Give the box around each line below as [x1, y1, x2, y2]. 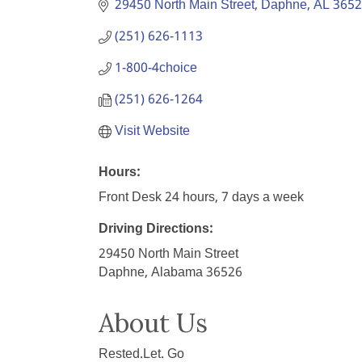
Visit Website [115, 120, 190, 142]
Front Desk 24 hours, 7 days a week [99, 187, 304, 208]
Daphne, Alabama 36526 [99, 262, 242, 284]
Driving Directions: [99, 218, 213, 240]
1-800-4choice [115, 57, 197, 79]
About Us [99, 306, 208, 339]
